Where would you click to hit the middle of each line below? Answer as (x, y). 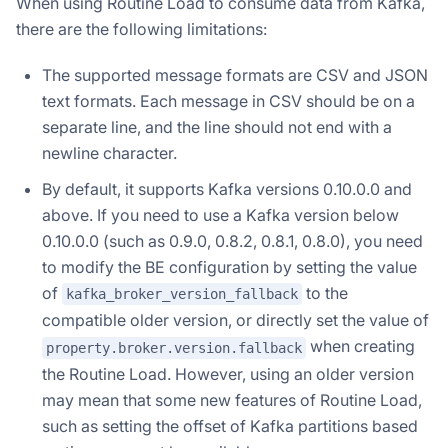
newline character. (109, 152)
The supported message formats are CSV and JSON (235, 74)
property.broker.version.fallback (174, 347)
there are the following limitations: (141, 28)
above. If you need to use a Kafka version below (220, 214)
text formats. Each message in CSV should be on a (228, 100)
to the (325, 292)
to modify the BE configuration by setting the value (229, 266)
